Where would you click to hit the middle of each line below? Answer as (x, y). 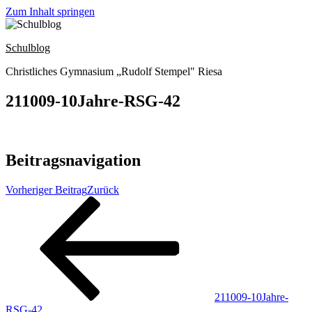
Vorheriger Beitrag (46, 189)
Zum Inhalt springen (50, 11)
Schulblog (28, 48)
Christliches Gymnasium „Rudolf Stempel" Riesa (114, 71)
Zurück (103, 189)
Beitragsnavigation (73, 160)
